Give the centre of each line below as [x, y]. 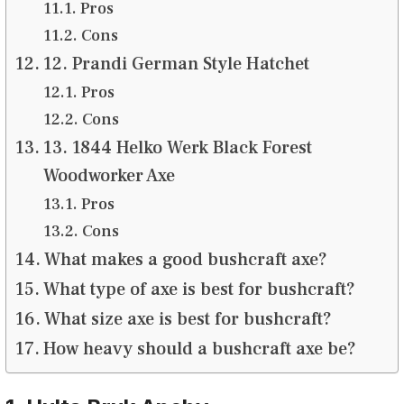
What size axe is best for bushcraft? [188, 319]
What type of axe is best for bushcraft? [199, 289]
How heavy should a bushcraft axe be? [199, 349]
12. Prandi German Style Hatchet [176, 64]
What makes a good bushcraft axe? [185, 259]
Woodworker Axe [109, 175]
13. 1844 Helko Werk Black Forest [177, 147]
